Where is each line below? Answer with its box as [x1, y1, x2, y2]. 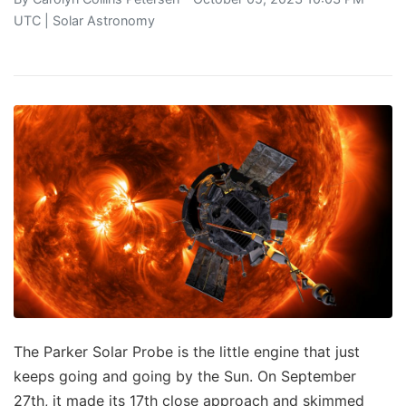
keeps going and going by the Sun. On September [14, 367, 356, 386]
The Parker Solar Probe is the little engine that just [14, 343, 360, 362]
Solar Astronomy [53, 12, 155, 28]
